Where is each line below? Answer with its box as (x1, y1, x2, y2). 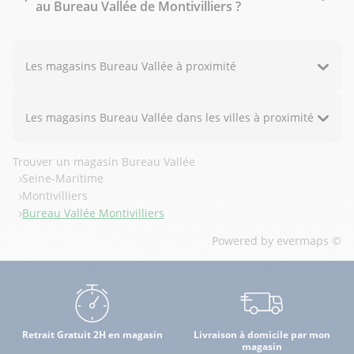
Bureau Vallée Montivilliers (22, 205, 164, 221)
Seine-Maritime (22, 171, 104, 186)
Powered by (212, 233, 277, 249)
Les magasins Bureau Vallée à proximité (25, 58, 236, 74)
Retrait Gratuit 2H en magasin (22, 328, 163, 342)
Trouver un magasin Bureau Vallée (13, 154, 195, 170)
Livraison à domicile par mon (193, 328, 330, 342)
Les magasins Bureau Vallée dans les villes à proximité (25, 110, 314, 126)
